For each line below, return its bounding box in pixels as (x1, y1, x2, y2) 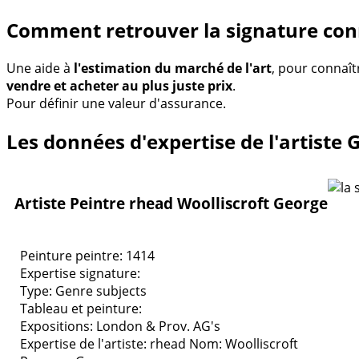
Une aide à (6, 58, 74, 77)
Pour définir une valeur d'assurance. (6, 94, 226, 112)
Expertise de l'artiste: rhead (20, 334, 186, 353)
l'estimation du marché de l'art (74, 58, 272, 77)
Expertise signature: (20, 264, 140, 282)
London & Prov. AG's (96, 317, 220, 335)
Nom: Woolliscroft (186, 334, 298, 353)
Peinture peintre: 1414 (20, 246, 155, 264)
